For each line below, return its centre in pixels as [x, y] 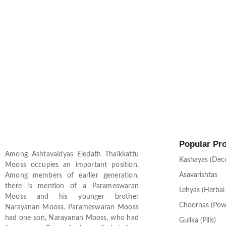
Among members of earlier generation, [72, 176]
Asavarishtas [198, 175]
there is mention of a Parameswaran [72, 186]
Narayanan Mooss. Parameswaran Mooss [72, 208]
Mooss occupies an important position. [72, 165]
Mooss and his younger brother [72, 197]
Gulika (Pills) [197, 221]
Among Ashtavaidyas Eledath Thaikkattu [72, 155]
